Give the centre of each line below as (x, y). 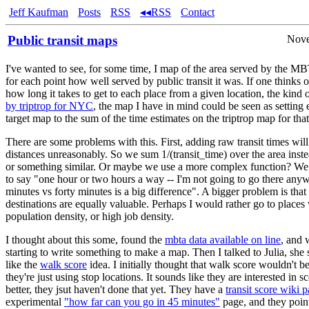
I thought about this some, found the (85, 240)
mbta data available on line (223, 240)
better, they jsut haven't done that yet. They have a (116, 289)
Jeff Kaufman (39, 12)
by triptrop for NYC (49, 106)
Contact (198, 12)
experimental (35, 302)
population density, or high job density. (90, 216)
